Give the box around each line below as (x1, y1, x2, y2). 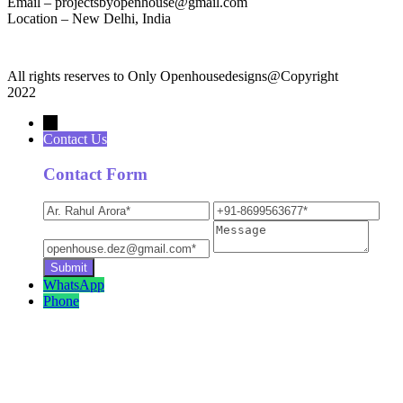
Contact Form (43, 164, 148, 184)
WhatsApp (43, 276, 104, 292)
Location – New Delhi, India (7, 11, 171, 27)
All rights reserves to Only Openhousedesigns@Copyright (7, 68, 338, 85)
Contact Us (43, 131, 107, 148)
